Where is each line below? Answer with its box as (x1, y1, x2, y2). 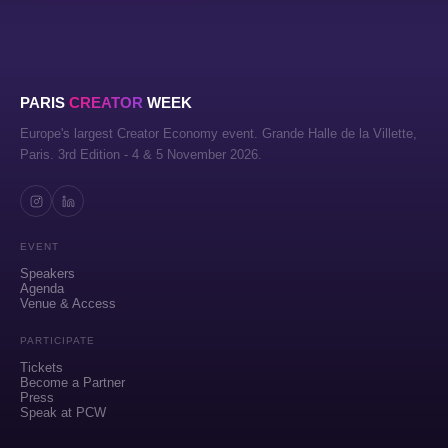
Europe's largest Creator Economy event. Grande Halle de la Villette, (20, 126, 417, 142)
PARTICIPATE (20, 335, 95, 347)
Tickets (20, 360, 63, 376)
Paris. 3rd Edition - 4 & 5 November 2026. (20, 147, 262, 163)
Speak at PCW (20, 405, 106, 421)
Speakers (20, 266, 75, 282)
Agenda (20, 281, 64, 297)
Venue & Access (20, 296, 116, 312)
